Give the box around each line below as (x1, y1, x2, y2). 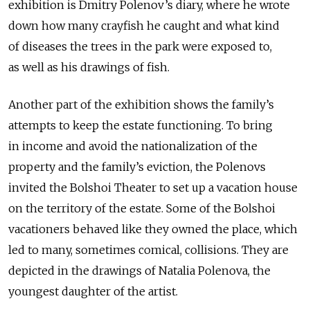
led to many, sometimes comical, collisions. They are (8, 242, 289, 257)
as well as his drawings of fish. (8, 60, 170, 74)
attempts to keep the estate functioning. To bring (8, 118, 273, 132)
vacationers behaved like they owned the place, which (8, 221, 298, 236)
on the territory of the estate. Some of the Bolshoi (8, 201, 275, 215)
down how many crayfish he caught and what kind (8, 18, 280, 33)
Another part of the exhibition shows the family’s (8, 97, 274, 111)
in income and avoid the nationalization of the (8, 138, 257, 153)
